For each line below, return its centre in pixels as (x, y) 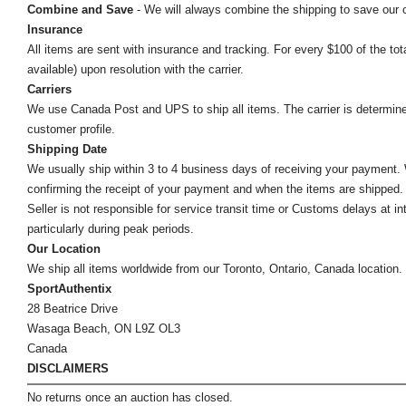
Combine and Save (80, 10)
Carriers (49, 90)
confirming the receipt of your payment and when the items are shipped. (215, 189)
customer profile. (71, 130)
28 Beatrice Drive (72, 309)
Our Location (64, 249)
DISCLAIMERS (68, 369)
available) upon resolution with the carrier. (135, 70)
